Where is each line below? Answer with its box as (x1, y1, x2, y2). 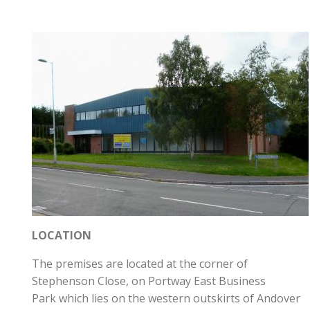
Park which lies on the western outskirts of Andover (32, 291, 300, 307)
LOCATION (32, 228, 91, 244)
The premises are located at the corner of (32, 256, 248, 272)
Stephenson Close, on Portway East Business (32, 273, 266, 289)
